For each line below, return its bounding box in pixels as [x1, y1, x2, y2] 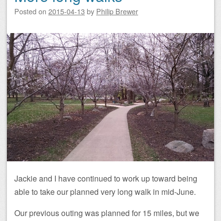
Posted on [14, 6, 48, 17]
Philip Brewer [96, 6, 138, 17]
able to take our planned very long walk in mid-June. [14, 185, 196, 197]
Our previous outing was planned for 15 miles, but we [14, 207, 199, 219]
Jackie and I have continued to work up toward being [14, 172, 197, 184]
